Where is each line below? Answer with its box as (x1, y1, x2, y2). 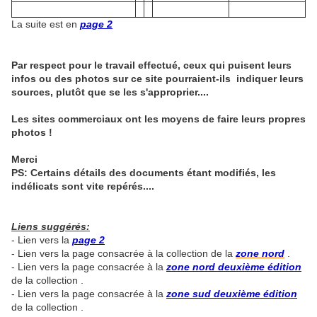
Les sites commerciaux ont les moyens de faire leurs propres (11, 113, 306, 125)
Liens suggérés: (11, 221, 90, 233)
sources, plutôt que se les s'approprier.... (11, 86, 209, 98)
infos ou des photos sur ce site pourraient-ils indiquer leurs (11, 73, 304, 85)
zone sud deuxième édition (166, 288, 297, 300)
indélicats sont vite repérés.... (11, 180, 157, 192)
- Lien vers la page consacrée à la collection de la (11, 248, 236, 260)
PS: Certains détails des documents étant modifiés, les (11, 167, 276, 179)
